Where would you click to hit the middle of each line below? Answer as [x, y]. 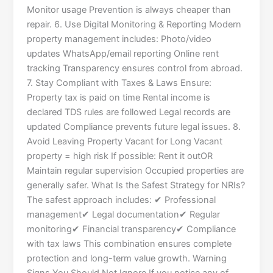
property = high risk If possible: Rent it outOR [120, 156]
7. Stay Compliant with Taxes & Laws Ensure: [119, 83]
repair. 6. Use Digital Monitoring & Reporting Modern [134, 25]
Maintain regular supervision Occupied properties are [136, 171]
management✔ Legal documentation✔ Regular [124, 215]
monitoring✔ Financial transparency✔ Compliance [132, 229]
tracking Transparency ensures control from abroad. [135, 69]
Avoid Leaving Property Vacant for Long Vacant [125, 142]
